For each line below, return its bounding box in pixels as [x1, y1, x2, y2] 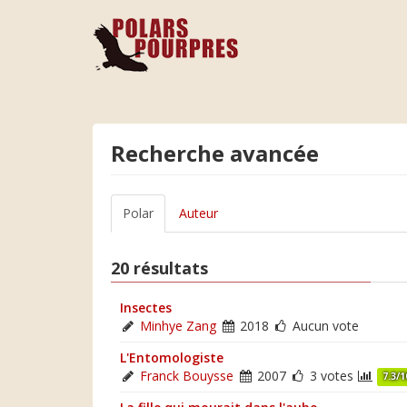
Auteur [179, 204, 218, 222]
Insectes [120, 298, 172, 316]
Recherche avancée [111, 138, 319, 168]
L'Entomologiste [120, 348, 223, 366]
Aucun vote [289, 316, 359, 334]
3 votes [306, 366, 357, 384]
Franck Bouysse [140, 366, 233, 384]
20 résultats [111, 257, 208, 279]
